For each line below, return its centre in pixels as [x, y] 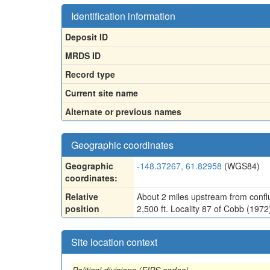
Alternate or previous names [123, 111]
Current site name [102, 93]
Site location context [114, 242]
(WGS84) [241, 166]
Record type [90, 74]
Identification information [123, 16]
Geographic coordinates [122, 145]
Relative [82, 196]
